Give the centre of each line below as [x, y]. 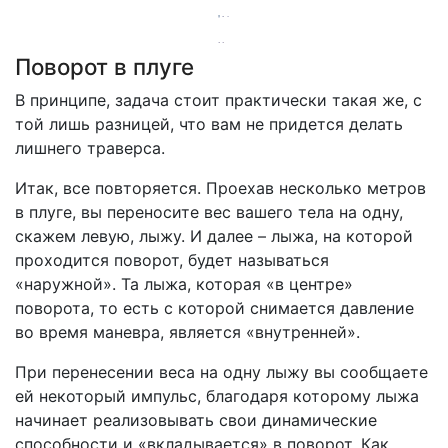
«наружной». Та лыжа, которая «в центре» [184, 284]
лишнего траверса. [90, 148]
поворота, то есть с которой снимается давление [214, 308]
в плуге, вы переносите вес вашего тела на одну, [209, 212]
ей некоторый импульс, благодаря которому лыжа [217, 396]
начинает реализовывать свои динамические [196, 420]
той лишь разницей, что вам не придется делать [209, 124]
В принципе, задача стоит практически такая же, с [218, 100]
